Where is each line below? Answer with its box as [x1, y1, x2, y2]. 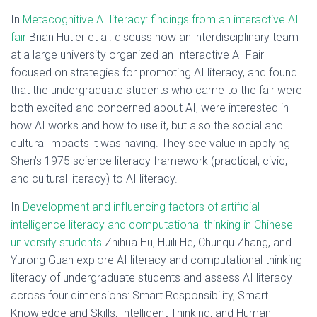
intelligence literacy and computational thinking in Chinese [11, 218, 293, 231]
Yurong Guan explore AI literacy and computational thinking [11, 253, 302, 267]
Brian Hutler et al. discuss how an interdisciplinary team [26, 30, 299, 44]
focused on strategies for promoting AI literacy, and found [11, 66, 297, 79]
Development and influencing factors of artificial [23, 200, 260, 214]
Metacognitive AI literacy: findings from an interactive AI [23, 13, 299, 26]
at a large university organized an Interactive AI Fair [11, 48, 264, 62]
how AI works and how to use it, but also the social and [11, 119, 283, 132]
